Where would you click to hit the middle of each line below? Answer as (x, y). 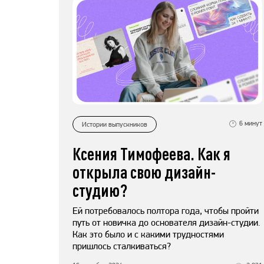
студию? (100, 190)
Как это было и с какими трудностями (148, 235)
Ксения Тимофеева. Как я (151, 154)
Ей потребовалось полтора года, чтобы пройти (166, 211)
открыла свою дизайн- (144, 172)
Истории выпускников (115, 124)
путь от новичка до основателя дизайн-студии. (166, 223)
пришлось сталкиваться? (122, 246)
